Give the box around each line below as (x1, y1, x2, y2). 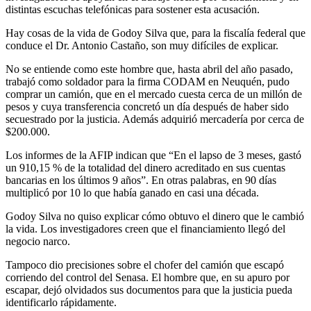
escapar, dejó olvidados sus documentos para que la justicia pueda (6, 283, 292, 296)
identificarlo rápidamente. (6, 296, 117, 308)
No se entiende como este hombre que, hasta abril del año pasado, (6, 62, 293, 75)
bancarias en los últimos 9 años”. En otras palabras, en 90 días (6, 174, 276, 186)
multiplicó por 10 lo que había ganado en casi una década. (6, 186, 259, 199)
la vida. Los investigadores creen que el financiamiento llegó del (6, 222, 285, 235)
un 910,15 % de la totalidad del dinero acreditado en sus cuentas (6, 161, 285, 174)
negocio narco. (6, 235, 70, 247)
